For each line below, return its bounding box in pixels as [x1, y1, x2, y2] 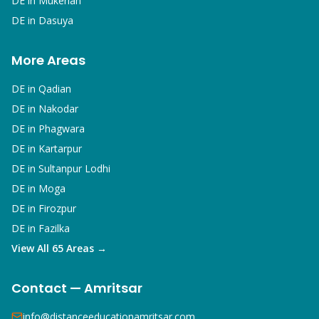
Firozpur [38, 202, 76, 215]
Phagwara [38, 122, 85, 135]
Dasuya [38, 14, 73, 27]
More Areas [11, 51, 85, 69]
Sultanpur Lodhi [38, 162, 110, 175]
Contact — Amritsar [11, 279, 142, 297]
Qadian [38, 82, 71, 95]
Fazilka [38, 221, 70, 235]
